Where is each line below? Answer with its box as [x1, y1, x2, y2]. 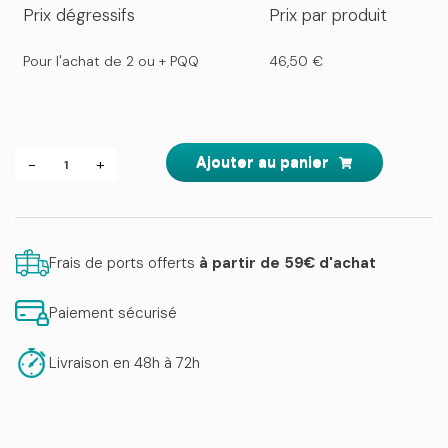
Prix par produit [269, 4, 387, 26]
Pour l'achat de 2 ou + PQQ [23, 52, 199, 70]
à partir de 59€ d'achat [199, 253, 376, 273]
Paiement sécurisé [49, 303, 177, 323]
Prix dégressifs [23, 4, 135, 26]
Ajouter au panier [196, 152, 329, 172]
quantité [48, 145, 111, 163]
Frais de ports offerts [49, 253, 199, 273]
